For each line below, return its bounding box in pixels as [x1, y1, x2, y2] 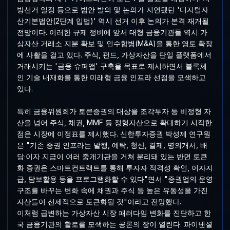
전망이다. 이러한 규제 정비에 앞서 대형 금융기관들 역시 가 [16, 28, 207, 37]
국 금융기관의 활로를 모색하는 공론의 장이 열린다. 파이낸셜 [16, 220, 213, 229]
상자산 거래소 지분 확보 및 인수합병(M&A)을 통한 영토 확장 [16, 39, 213, 48]
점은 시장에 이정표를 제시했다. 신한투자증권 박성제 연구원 [16, 129, 210, 139]
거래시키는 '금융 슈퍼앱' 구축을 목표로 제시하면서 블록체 [16, 62, 207, 71]
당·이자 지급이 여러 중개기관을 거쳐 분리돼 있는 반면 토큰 [16, 152, 207, 161]
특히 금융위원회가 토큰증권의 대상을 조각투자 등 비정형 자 [16, 107, 211, 116]
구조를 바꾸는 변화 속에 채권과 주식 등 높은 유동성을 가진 [16, 186, 208, 195]
